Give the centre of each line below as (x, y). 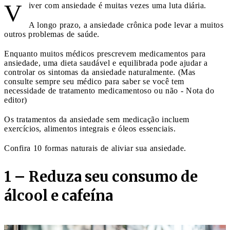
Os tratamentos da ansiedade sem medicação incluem (97, 119)
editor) (16, 100)
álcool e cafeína (59, 195)
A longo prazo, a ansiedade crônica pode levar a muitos (126, 25)
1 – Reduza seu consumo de (101, 176)
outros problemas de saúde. (52, 34)
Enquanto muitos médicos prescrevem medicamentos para (105, 53)
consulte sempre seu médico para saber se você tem (94, 81)
